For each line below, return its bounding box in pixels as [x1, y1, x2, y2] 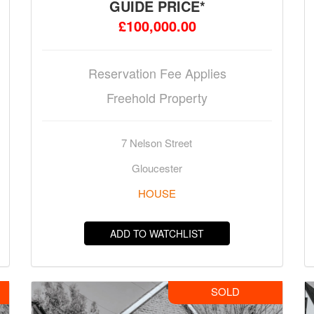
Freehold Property [107, 88, 207, 107]
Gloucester [131, 160, 182, 175]
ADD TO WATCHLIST [109, 226, 204, 240]
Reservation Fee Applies [88, 63, 226, 82]
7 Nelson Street [121, 135, 193, 150]
